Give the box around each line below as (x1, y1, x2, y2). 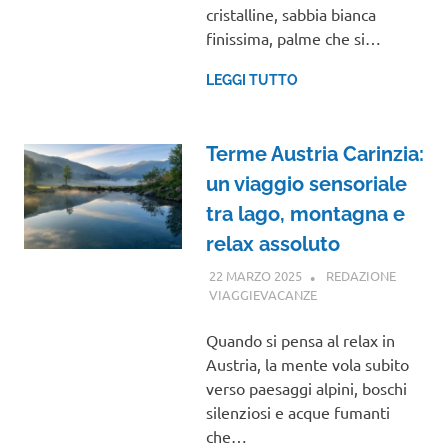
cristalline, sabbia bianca (205, 4, 376, 25)
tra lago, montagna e (205, 202, 405, 227)
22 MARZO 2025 (208, 266, 302, 284)
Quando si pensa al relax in (205, 329, 395, 350)
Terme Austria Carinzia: (205, 142, 424, 167)
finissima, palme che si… (205, 28, 381, 49)
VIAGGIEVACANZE (208, 285, 317, 303)
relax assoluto (205, 232, 340, 257)
